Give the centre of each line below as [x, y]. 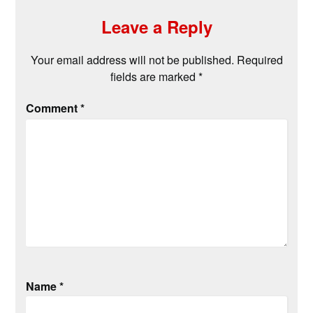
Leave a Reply [156, 27]
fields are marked [154, 77]
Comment [53, 108]
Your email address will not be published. [132, 60]
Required [260, 60]
